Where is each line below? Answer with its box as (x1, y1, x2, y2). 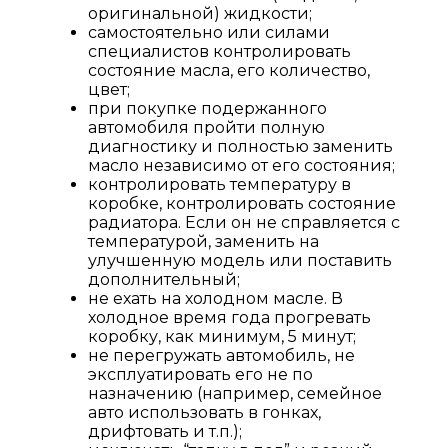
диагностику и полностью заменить (88, 136, 393, 156)
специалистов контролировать (88, 41, 351, 61)
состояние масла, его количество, (88, 60, 370, 80)
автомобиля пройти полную (88, 117, 325, 137)
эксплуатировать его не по (88, 364, 313, 384)
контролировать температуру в (88, 174, 351, 194)
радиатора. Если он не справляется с (88, 212, 400, 232)
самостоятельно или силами (88, 22, 330, 42)
